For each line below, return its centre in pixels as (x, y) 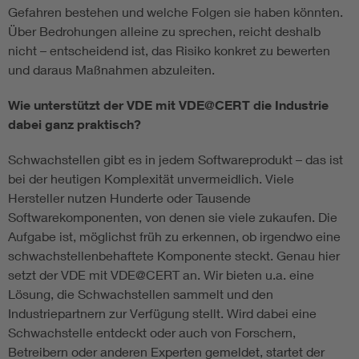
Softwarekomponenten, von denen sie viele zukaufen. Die (173, 217)
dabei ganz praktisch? (75, 125)
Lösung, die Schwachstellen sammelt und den (141, 294)
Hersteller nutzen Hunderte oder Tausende (129, 198)
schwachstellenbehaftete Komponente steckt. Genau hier (174, 256)
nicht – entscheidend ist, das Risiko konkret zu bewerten (169, 50)
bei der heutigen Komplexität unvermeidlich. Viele (151, 179)
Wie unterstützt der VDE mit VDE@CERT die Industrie (168, 105)
